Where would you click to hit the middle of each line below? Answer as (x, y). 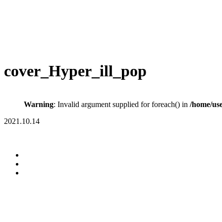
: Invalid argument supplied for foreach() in (122, 104)
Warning (39, 104)
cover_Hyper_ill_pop (75, 71)
